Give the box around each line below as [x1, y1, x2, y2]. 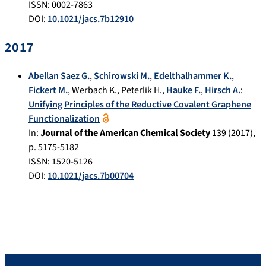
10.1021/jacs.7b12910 [47, 12, 134, 26]
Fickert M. [28, 84, 68, 97]
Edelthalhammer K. [154, 69, 232, 83]
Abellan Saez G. [28, 69, 90, 83]
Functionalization [28, 112, 100, 126]
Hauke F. [166, 84, 201, 97]
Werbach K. [72, 84, 117, 97]
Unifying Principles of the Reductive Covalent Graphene [28, 98, 251, 112]
